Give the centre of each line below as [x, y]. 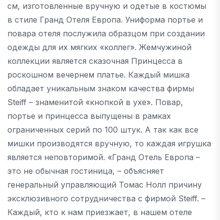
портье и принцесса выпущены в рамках [89, 116]
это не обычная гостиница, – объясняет [86, 171]
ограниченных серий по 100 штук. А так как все [103, 129]
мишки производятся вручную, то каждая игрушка [109, 143]
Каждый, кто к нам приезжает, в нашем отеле [100, 212]
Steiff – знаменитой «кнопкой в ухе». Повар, [95, 102]
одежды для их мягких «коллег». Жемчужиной [99, 47]
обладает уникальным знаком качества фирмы [101, 88]
